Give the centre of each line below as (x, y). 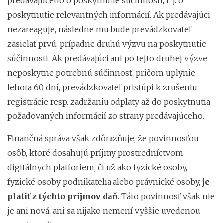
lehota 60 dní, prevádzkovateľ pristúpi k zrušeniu (102, 87)
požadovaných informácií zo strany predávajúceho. (106, 116)
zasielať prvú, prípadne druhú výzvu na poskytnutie (107, 44)
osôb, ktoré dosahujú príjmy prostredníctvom (95, 153)
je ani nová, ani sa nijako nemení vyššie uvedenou (104, 210)
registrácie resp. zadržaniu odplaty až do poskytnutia (109, 101)
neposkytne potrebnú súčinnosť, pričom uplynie (101, 72)
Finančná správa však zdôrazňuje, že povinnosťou (103, 138)
